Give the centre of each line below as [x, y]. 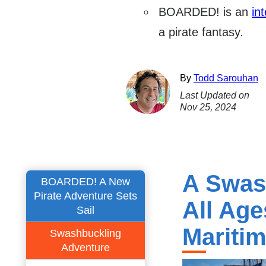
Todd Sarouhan [226, 78]
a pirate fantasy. [201, 32]
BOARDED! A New [85, 182]
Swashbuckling [85, 233]
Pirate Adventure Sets [85, 196]
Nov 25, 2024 [208, 107]
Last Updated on [215, 95]
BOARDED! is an [205, 12]
